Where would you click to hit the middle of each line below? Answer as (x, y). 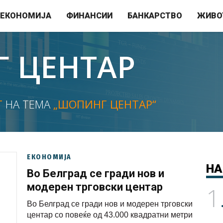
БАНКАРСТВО (155, 16)
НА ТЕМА (28, 104)
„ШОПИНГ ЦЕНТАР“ (105, 104)
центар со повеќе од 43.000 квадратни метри (110, 215)
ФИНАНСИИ (89, 16)
